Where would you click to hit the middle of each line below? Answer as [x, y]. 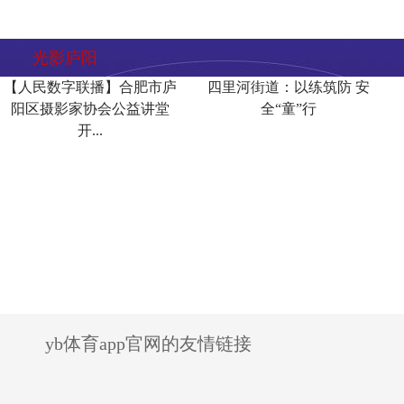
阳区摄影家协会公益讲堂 [90, 109]
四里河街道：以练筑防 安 [289, 87]
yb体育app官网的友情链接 [148, 344]
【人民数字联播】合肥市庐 [90, 87]
